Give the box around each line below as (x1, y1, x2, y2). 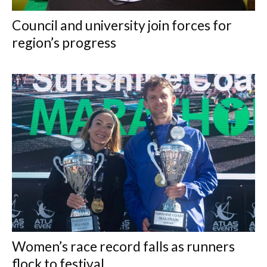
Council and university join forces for (12, 17, 232, 34)
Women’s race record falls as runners (12, 238, 235, 255)
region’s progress (12, 34, 116, 51)
